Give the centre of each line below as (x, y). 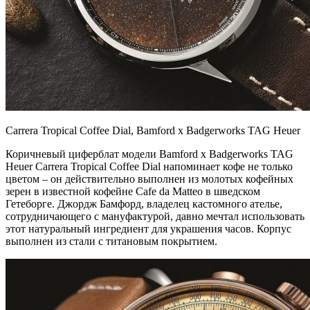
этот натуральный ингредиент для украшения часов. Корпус (148, 228)
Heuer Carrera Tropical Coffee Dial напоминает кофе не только (149, 166)
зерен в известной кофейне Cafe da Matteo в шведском (133, 191)
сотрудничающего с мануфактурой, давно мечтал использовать (155, 216)
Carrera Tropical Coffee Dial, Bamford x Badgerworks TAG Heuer (153, 130)
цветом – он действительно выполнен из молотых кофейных (149, 179)
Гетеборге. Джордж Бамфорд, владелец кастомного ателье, (144, 203)
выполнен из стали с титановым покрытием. (111, 241)
